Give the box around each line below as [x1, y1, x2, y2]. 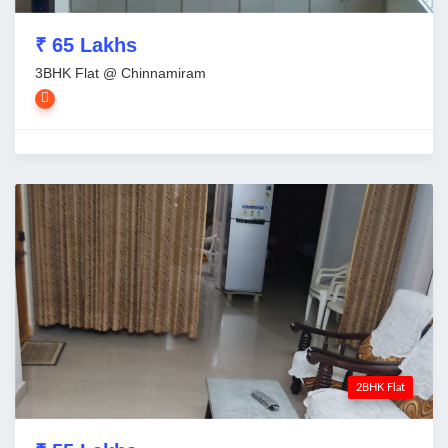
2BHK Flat [356, 381, 405, 393]
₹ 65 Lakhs [35, 33, 137, 56]
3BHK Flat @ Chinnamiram [35, 64, 206, 81]
